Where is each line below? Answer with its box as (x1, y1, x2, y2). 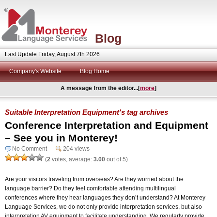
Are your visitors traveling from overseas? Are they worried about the (5, 175, 184, 183)
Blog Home (80, 68, 109, 75)
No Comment (12, 145, 47, 152)
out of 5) (105, 155, 128, 163)
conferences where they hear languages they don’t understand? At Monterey (5, 194, 205, 201)
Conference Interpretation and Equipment (5, 119, 208, 131)
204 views (63, 145, 90, 152)
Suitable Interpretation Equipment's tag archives (5, 108, 168, 116)
